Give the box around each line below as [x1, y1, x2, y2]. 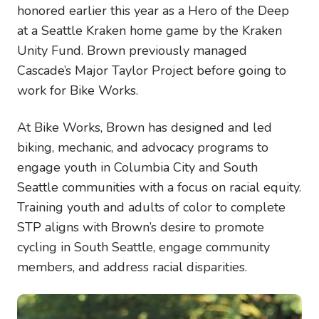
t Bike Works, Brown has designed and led [26, 118, 272, 136]
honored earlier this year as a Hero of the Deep [17, 1, 289, 19]
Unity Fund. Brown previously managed [17, 41, 247, 59]
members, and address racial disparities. [17, 258, 247, 276]
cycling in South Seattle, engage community [17, 238, 270, 256]
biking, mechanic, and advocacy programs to [17, 138, 268, 156]
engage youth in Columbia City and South [17, 158, 258, 176]
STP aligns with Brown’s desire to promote [17, 218, 264, 236]
